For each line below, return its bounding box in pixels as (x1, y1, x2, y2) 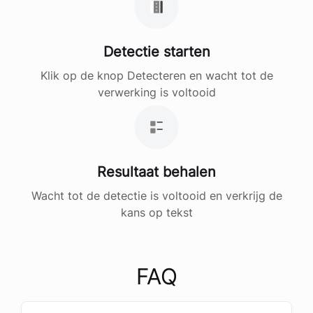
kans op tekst (120, 205, 193, 220)
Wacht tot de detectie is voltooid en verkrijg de (31, 189, 282, 203)
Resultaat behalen (97, 163, 216, 181)
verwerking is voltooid (97, 85, 216, 100)
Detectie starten (103, 43, 210, 61)
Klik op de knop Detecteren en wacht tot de (40, 68, 273, 83)
